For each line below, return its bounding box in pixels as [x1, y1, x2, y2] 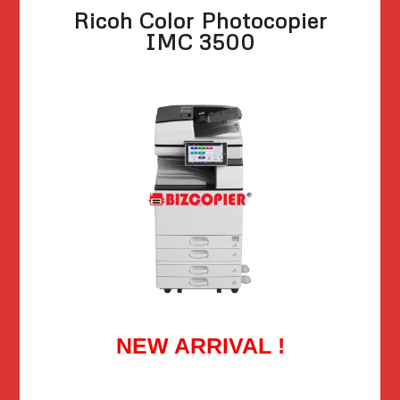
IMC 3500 [145, 29, 255, 55]
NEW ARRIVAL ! [115, 332, 285, 358]
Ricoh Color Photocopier [72, 7, 328, 34]
